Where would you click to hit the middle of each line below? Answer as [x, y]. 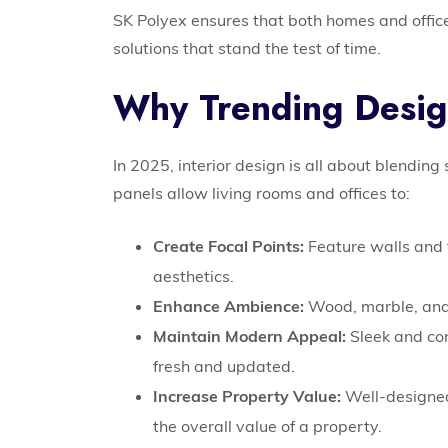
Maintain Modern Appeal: [250, 336]
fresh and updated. [224, 366]
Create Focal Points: [229, 246]
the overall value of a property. [268, 426]
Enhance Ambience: [229, 306]
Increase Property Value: [247, 396]
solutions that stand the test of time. [247, 48]
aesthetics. [194, 276]
